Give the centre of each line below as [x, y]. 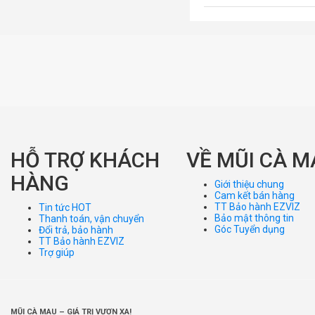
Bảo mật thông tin [254, 218]
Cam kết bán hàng [255, 195]
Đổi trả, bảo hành [76, 230]
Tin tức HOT [65, 207]
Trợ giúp [57, 252]
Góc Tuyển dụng [250, 229]
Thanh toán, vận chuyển [91, 218]
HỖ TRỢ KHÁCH [85, 160]
